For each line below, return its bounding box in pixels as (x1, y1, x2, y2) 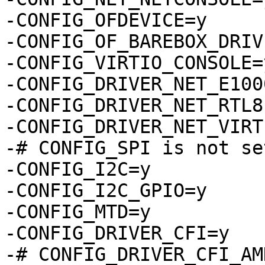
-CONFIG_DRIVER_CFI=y (5, 222, 230, 244)
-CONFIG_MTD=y (5, 201, 151, 223)
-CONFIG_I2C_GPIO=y (5, 180, 207, 202)
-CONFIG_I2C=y (5, 159, 151, 180)
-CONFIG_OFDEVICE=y (5, 9, 207, 31)
